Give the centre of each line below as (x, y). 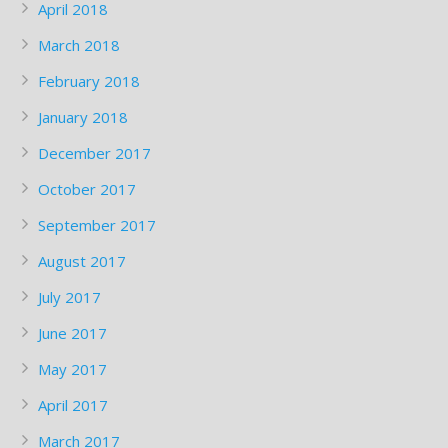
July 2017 (69, 297)
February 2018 (89, 81)
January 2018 (83, 117)
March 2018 (79, 45)
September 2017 (97, 225)
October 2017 (87, 189)
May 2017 (72, 369)
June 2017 (72, 333)
